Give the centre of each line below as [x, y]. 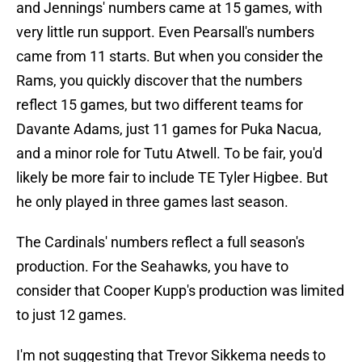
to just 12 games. [72, 315]
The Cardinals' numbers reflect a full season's [160, 242]
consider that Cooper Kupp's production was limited [180, 291]
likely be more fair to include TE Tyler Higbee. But [172, 178]
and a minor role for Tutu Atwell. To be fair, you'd [169, 154]
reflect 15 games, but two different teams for [160, 105]
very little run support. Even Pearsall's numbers [165, 32]
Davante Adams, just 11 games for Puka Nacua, [169, 129]
